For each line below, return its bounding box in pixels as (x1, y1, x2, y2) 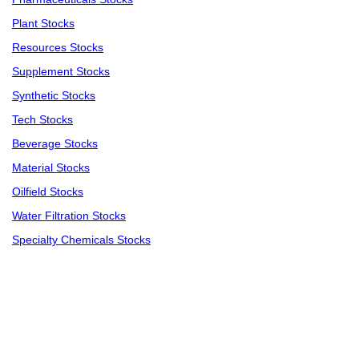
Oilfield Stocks (12, 185, 83, 199)
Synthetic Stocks (12, 89, 95, 103)
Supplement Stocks (12, 65, 110, 79)
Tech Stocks (12, 113, 73, 127)
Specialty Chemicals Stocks (12, 233, 151, 247)
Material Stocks (12, 161, 90, 175)
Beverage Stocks (12, 137, 98, 151)
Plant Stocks (12, 17, 75, 30)
